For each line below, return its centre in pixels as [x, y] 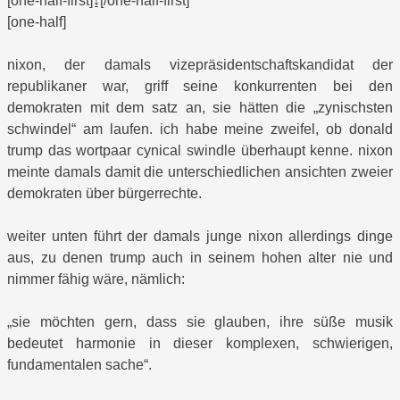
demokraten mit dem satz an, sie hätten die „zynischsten [200, 108]
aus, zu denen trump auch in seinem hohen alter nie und [200, 258]
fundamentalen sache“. [79, 365]
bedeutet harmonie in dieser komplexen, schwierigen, [200, 344]
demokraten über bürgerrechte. [104, 194]
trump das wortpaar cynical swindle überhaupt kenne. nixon [200, 151]
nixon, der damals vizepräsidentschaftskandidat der [200, 65]
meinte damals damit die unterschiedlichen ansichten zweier [200, 172]
